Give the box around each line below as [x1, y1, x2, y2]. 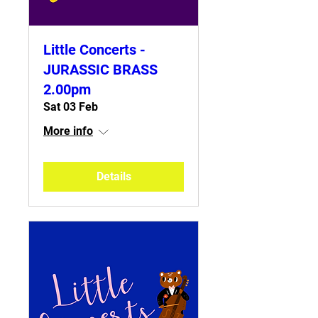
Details [96, 170, 131, 183]
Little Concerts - [43, 41, 146, 58]
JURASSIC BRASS [43, 61, 158, 78]
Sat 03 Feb [43, 100, 98, 114]
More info [43, 124, 93, 138]
